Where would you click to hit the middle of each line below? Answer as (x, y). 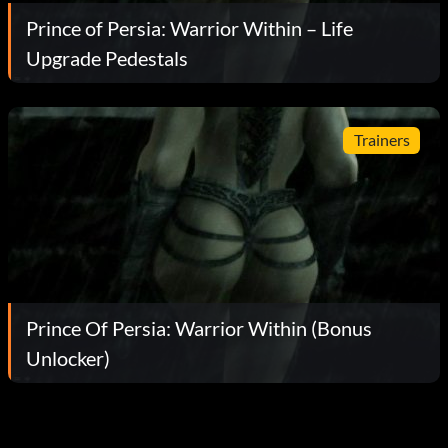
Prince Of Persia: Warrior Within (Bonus (199, 327)
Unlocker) (68, 357)
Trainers (381, 140)
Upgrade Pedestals (107, 57)
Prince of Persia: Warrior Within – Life (189, 27)
